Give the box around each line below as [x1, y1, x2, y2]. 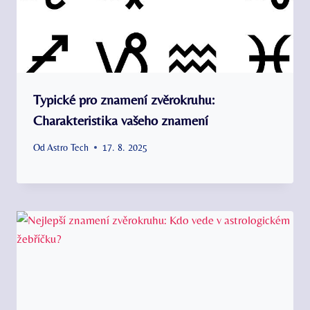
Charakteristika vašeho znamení [33, 112, 208, 129]
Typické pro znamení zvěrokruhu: [33, 91, 215, 108]
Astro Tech [47, 141, 89, 153]
